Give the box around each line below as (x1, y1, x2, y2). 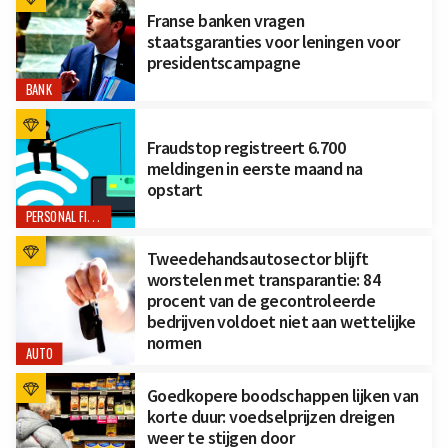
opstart (146, 177, 203, 201)
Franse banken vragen (146, 8, 305, 32)
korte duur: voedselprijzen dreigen (146, 404, 395, 428)
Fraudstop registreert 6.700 (146, 135, 346, 159)
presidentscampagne (146, 50, 301, 74)
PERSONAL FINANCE (87, 208, 100, 225)
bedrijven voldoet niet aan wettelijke (146, 309, 416, 333)
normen (146, 330, 202, 354)
